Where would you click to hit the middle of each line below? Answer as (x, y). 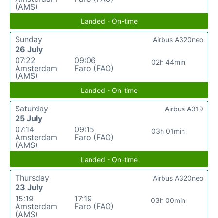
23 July (29, 187)
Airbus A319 (184, 109)
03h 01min (168, 131)
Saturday (32, 108)
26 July (29, 49)
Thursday (32, 177)
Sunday (29, 39)
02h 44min (168, 62)
